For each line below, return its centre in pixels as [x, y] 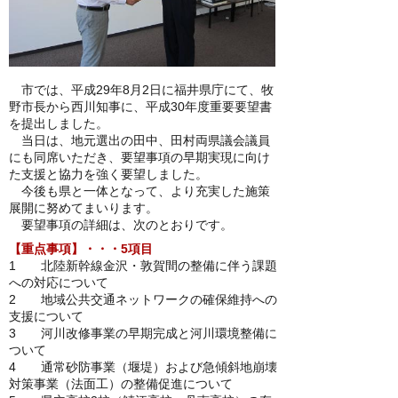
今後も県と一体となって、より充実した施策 [139, 191]
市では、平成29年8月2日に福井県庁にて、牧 [141, 90]
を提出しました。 [59, 123]
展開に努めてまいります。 [84, 208]
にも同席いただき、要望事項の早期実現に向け [139, 157]
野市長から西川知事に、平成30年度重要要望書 [140, 107]
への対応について [59, 283]
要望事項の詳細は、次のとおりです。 [121, 225]
